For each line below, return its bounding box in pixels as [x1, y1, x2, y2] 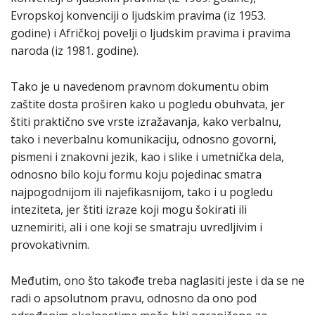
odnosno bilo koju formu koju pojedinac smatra [11, 166, 262, 182]
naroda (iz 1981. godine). [11, 42, 139, 58]
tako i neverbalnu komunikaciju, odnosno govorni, [11, 131, 276, 147]
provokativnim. [11, 236, 89, 252]
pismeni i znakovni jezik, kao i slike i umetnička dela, [11, 148, 284, 165]
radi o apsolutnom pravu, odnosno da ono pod [11, 290, 257, 306]
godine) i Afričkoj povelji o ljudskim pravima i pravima [11, 25, 290, 41]
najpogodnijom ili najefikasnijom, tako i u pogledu [11, 184, 273, 200]
